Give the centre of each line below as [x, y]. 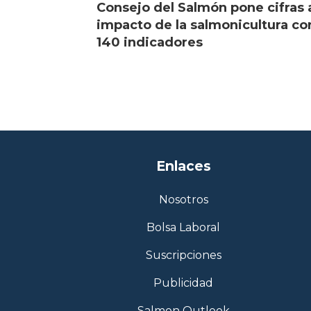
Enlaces [183, 166]
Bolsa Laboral [183, 228]
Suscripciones [183, 255]
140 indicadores [150, 43]
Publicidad [183, 283]
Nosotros [183, 200]
